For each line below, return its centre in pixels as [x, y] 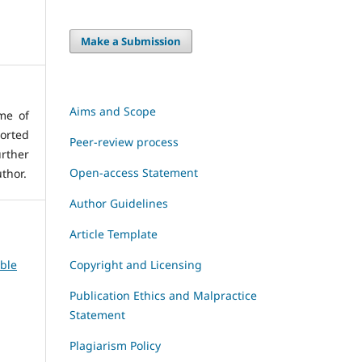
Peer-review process [124, 142]
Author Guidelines [119, 204]
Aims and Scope [113, 112]
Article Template [114, 234]
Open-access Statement [134, 173]
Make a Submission [131, 42]
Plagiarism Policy [115, 346]
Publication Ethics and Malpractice [163, 296]
